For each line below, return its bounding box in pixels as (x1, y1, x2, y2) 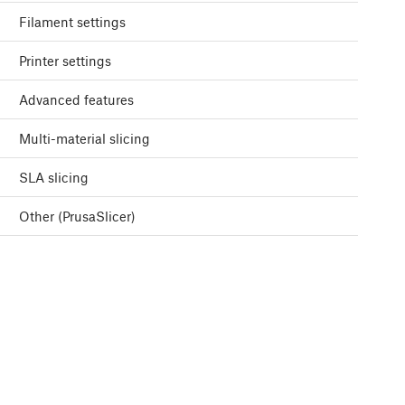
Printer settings (19, 52, 111, 70)
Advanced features (19, 91, 134, 108)
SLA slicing (19, 169, 89, 186)
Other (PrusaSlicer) (19, 208, 136, 225)
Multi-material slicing (19, 130, 150, 147)
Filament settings (19, 14, 126, 31)
